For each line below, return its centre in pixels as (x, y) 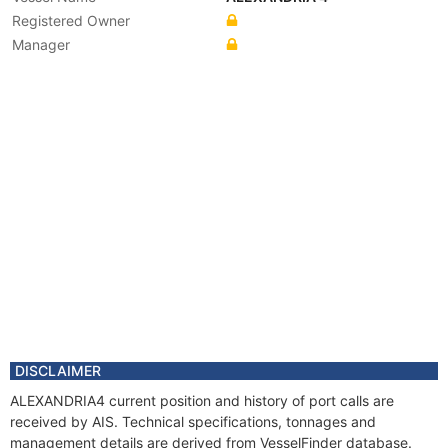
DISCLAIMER (58, 370)
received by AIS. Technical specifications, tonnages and (193, 421)
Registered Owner (71, 20)
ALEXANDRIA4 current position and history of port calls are (202, 400)
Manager (41, 44)
